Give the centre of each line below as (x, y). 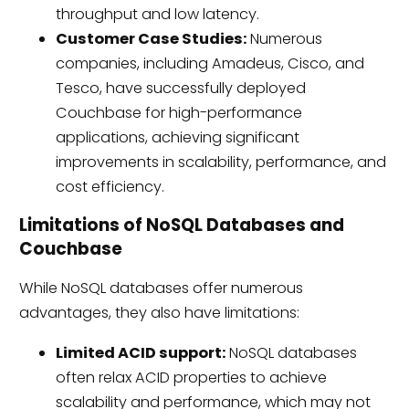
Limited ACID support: (140, 352)
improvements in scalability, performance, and (220, 162)
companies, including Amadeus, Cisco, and (210, 63)
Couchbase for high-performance (178, 112)
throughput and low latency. (157, 14)
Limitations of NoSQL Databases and (181, 225)
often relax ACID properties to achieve (191, 377)
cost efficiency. (110, 186)
